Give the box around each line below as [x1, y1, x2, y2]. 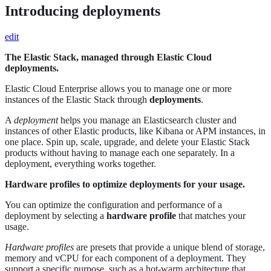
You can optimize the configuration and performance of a [5, 200, 222, 211]
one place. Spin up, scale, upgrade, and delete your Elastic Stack [5, 137, 250, 148]
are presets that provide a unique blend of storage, [74, 242, 265, 253]
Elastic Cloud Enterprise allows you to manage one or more [5, 83, 232, 94]
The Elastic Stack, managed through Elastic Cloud [5, 52, 212, 63]
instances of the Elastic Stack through [5, 94, 149, 105]
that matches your [176, 211, 246, 221]
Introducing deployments [5, 3, 160, 19]
